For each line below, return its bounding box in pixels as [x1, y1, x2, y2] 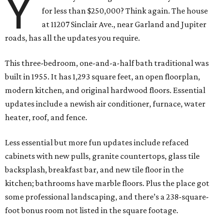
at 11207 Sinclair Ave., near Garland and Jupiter [42, 19, 207, 30]
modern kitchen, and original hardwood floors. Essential [5, 85, 205, 95]
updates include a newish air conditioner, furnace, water [5, 99, 205, 109]
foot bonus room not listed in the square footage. [5, 205, 178, 216]
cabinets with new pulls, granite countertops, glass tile [5, 151, 200, 161]
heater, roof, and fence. [5, 112, 87, 123]
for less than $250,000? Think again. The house [42, 6, 208, 16]
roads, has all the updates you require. [5, 33, 140, 43]
